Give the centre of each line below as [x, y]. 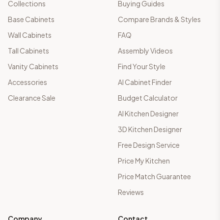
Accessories [27, 82]
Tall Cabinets [28, 51]
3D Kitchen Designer [150, 129]
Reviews [131, 192]
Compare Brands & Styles [159, 19]
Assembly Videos [145, 51]
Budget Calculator [148, 98]
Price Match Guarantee [154, 176]
